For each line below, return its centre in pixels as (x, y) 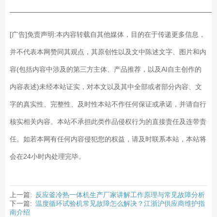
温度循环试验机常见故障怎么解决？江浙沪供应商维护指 (120, 203)
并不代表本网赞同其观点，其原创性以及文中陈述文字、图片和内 (108, 52)
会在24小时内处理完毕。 (47, 156)
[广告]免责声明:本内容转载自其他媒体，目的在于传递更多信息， (107, 34)
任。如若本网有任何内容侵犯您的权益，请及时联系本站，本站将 (108, 139)
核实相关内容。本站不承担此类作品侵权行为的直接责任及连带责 (108, 121)
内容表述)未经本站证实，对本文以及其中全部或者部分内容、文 (106, 86)
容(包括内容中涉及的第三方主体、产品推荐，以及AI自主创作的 (105, 69)
